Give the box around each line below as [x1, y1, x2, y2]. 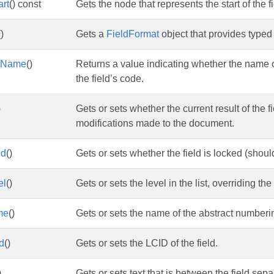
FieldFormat [106, 29, 159, 39]
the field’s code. [76, 73, 144, 84]
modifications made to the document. [76, 118, 234, 128]
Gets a [76, 29, 106, 39]
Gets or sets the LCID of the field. [76, 238, 218, 248]
